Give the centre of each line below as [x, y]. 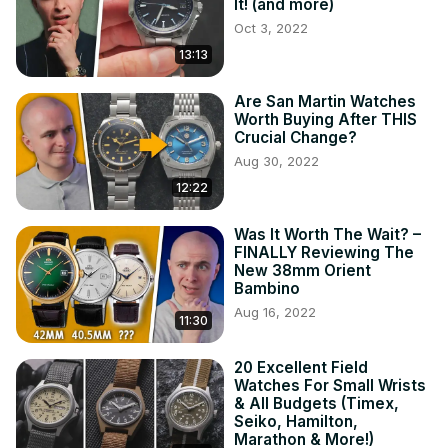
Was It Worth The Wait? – [327, 235]
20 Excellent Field [301, 368]
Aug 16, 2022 [275, 312]
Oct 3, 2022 [271, 28]
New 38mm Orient [302, 271]
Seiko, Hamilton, [296, 422]
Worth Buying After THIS [325, 120]
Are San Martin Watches [325, 102]
